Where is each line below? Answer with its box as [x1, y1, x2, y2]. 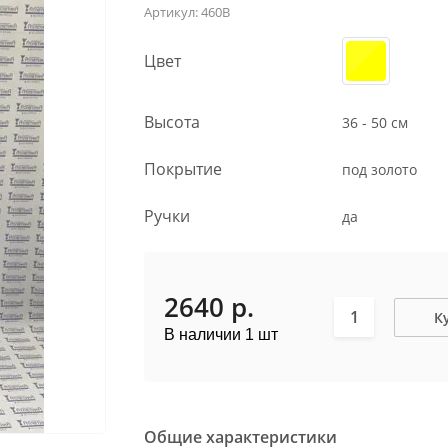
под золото [342, 159, 417, 179]
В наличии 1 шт [164, 326, 278, 343]
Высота [144, 111, 200, 133]
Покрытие [144, 158, 222, 180]
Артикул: [144, 3, 198, 21]
